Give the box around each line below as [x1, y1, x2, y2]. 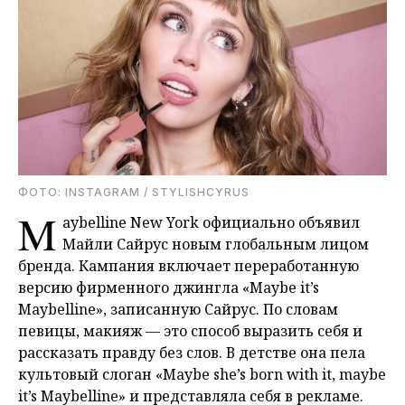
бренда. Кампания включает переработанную [18, 256, 359, 277]
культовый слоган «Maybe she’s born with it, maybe [18, 364, 386, 385]
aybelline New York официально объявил [62, 212, 360, 233]
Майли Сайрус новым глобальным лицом [62, 234, 369, 255]
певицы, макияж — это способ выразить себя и [18, 321, 363, 342]
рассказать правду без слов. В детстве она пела [18, 343, 365, 363]
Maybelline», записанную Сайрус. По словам [18, 299, 338, 320]
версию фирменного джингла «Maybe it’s [18, 278, 319, 298]
